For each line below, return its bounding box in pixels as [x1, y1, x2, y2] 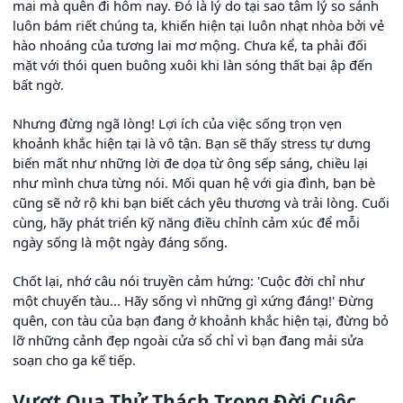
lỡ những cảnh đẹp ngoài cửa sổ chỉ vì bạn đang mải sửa [13, 330, 363, 349]
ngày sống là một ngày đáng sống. [13, 232, 228, 251]
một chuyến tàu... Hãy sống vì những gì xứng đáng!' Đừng [13, 291, 373, 309]
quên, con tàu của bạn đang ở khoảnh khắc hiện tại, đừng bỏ [13, 310, 389, 329]
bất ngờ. [13, 75, 64, 94]
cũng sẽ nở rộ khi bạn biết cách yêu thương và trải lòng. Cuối [13, 193, 390, 211]
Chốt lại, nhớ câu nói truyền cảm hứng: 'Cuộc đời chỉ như [13, 271, 364, 290]
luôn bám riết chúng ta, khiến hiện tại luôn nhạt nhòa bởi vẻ [13, 15, 384, 34]
